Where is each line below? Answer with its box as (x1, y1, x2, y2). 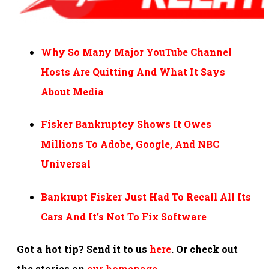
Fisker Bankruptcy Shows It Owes (41, 118, 211, 131)
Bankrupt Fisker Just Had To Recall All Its (41, 190, 251, 203)
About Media (41, 85, 104, 98)
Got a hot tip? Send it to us (17, 242, 150, 255)
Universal (41, 157, 91, 171)
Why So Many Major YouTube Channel (41, 46, 232, 59)
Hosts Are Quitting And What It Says (41, 65, 225, 79)
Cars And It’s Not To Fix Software (41, 210, 207, 223)
